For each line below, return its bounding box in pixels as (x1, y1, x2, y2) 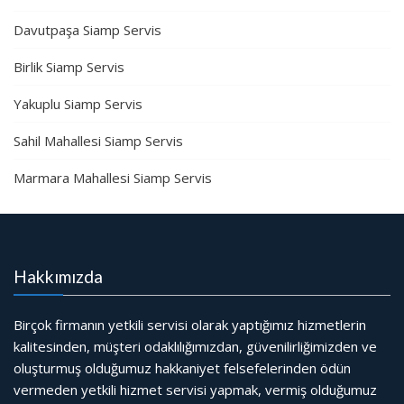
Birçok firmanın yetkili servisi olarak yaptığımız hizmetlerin (14, 316, 366, 335)
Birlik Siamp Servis (14, 58, 124, 77)
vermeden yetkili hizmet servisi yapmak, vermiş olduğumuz (14, 381, 377, 399)
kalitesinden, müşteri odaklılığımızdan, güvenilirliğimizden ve (14, 337, 377, 356)
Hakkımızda (14, 266, 103, 288)
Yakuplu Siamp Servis (14, 95, 142, 114)
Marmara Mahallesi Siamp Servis (14, 169, 212, 188)
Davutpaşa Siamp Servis (14, 21, 161, 40)
